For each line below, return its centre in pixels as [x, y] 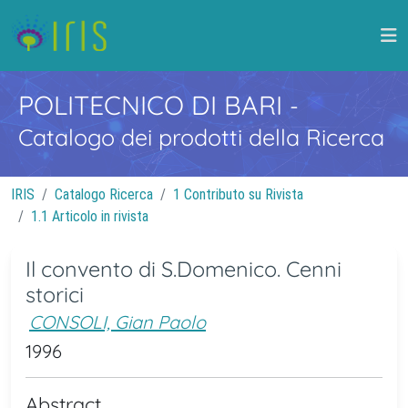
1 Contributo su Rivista [238, 194]
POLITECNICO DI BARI [154, 105]
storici [55, 295]
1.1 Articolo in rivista [90, 216]
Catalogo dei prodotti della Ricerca [201, 137]
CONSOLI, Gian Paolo [117, 322]
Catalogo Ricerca [104, 194]
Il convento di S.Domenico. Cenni [184, 269]
